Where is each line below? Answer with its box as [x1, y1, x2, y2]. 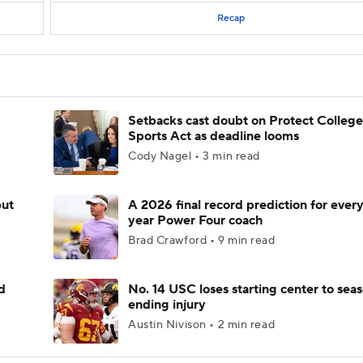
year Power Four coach [128, 212, 263, 228]
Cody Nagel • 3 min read [128, 149, 260, 164]
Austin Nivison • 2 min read [128, 318, 275, 332]
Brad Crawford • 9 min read [128, 233, 275, 248]
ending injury [128, 297, 206, 313]
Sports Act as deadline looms [128, 128, 299, 144]
